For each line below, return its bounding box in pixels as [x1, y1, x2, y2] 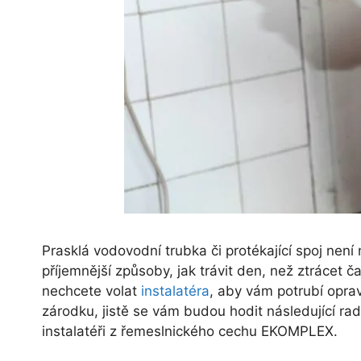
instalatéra [141, 283, 210, 299]
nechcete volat [42, 283, 141, 299]
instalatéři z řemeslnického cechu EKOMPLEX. [42, 323, 338, 339]
